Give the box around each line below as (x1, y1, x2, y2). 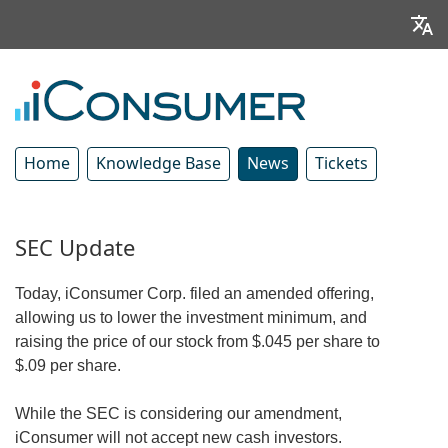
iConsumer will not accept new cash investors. (15, 428, 342, 446)
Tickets (315, 153, 368, 173)
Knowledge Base (96, 153, 221, 173)
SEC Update (15, 235, 135, 261)
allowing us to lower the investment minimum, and (15, 308, 367, 326)
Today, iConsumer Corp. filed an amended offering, (15, 284, 374, 302)
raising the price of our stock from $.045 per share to (15, 332, 380, 350)
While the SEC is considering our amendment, (15, 404, 342, 422)
